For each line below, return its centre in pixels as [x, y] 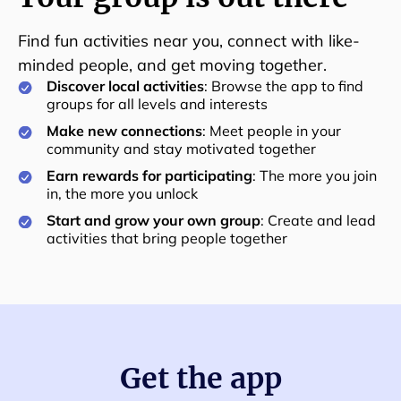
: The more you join [315, 175]
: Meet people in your [272, 131]
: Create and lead [318, 220]
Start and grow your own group [154, 220]
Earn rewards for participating [149, 175]
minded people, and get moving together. [172, 65]
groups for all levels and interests [157, 104]
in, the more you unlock [122, 193]
